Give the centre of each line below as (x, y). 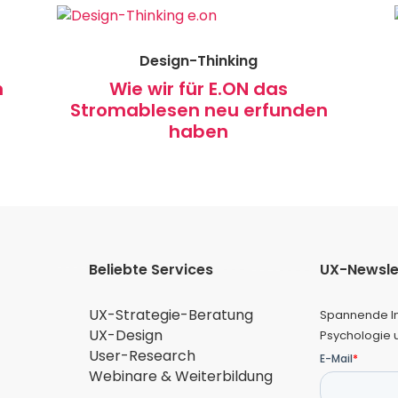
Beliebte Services (151, 270)
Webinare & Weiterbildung (181, 377)
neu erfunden (266, 111)
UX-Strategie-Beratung (171, 315)
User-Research (143, 356)
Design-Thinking (199, 61)
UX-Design (126, 336)
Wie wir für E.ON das (199, 89)
